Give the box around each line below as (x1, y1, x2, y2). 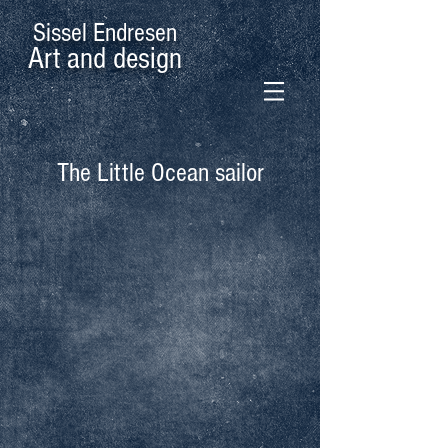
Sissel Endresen (33, 18, 177, 48)
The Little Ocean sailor (56, 158, 264, 188)
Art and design (28, 41, 182, 76)
